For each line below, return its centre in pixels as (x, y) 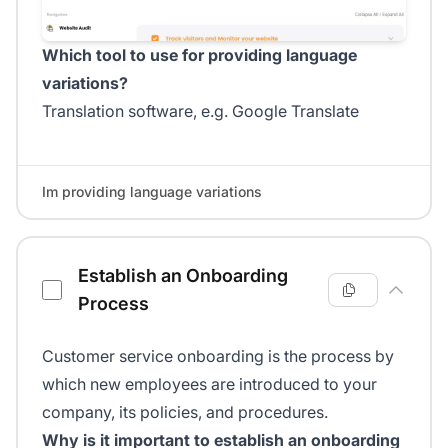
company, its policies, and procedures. (185, 411)
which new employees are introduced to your (209, 383)
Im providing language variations (152, 191)
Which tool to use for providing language (199, 54)
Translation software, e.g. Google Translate (200, 110)
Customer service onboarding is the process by (218, 355)
